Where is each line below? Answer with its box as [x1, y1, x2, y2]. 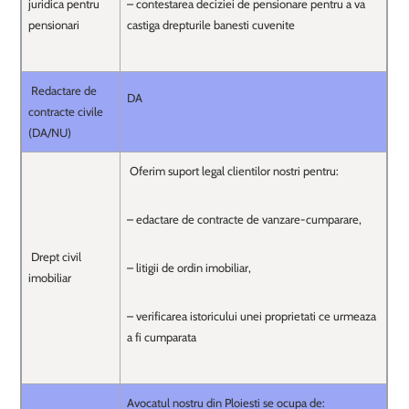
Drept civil [28, 249, 82, 264]
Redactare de [28, 83, 98, 98]
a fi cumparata [127, 330, 197, 344]
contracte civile [28, 104, 104, 119]
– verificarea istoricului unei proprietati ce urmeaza [127, 309, 377, 323]
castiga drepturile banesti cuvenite [127, 17, 299, 32]
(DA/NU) [28, 125, 72, 140]
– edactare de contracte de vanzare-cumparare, [127, 212, 362, 226]
